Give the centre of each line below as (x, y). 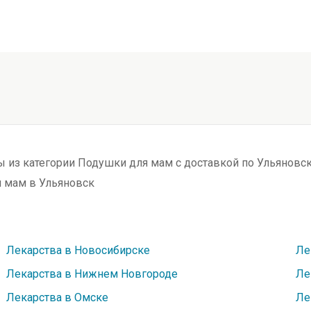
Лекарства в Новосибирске (78, 250)
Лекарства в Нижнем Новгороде (92, 274)
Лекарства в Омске (58, 297)
